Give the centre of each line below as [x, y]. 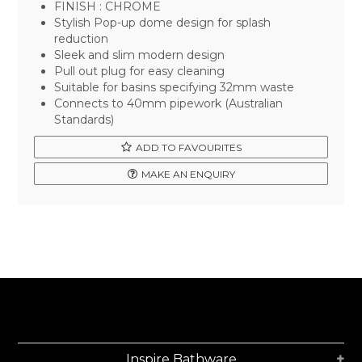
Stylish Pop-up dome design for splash [163, 23]
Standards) [84, 120]
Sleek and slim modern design [140, 55]
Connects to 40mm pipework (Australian [169, 104]
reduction [82, 39]
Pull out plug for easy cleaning [140, 72]
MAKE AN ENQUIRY [188, 175]
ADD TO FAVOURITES [188, 148]
